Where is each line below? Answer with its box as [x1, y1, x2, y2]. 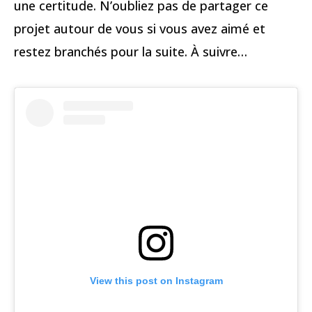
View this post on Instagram [89, 274, 223, 286]
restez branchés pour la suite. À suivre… [14, 43, 247, 61]
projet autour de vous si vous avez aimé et [14, 20, 265, 38]
